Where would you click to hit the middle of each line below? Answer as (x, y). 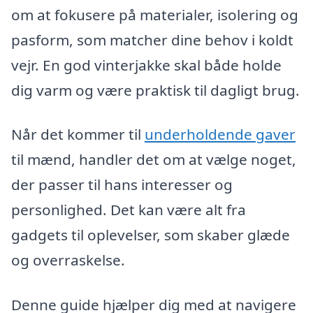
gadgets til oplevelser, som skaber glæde (151, 235)
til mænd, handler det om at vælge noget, (154, 160)
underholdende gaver (220, 134)
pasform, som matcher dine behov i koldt (152, 39)
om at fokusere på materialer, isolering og (155, 14)
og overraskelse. (68, 260)
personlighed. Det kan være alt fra (129, 210)
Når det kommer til (78, 134)
